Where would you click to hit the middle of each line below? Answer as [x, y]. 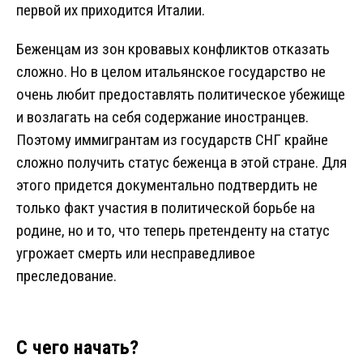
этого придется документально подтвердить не [167, 186]
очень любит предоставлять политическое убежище [181, 95]
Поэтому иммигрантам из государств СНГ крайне [172, 140]
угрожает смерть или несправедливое [136, 254]
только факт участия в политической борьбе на [166, 208]
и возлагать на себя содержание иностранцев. [162, 117]
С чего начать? [77, 348]
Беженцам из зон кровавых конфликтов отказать [173, 49]
